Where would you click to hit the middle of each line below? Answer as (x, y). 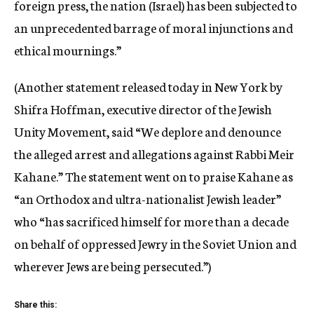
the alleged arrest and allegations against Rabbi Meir (154, 153)
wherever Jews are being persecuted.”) (112, 266)
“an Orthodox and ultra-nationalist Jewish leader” (148, 198)
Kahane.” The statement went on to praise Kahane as (153, 176)
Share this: (35, 305)
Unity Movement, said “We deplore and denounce (148, 131)
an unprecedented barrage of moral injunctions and (153, 27)
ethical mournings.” (68, 50)
